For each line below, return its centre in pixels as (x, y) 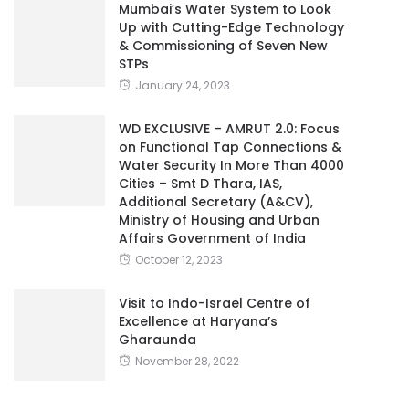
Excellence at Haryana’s (198, 321)
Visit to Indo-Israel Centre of (215, 303)
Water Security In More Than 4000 (231, 165)
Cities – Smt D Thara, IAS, (200, 183)
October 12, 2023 (179, 259)
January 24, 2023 (183, 85)
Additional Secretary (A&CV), (216, 201)
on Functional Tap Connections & (230, 147)
